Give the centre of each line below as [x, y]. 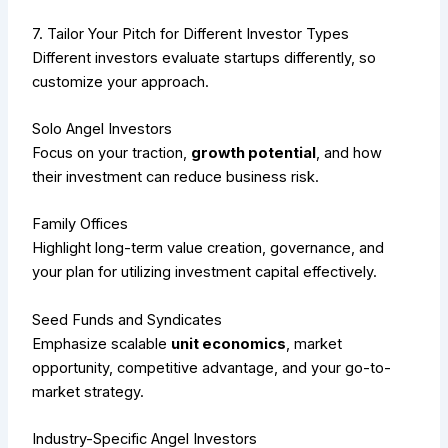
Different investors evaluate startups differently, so [204, 57]
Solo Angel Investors [102, 128]
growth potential [254, 152]
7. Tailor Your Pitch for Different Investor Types [191, 33]
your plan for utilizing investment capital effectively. [205, 272]
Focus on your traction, [112, 152]
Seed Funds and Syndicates [127, 319]
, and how [349, 152]
